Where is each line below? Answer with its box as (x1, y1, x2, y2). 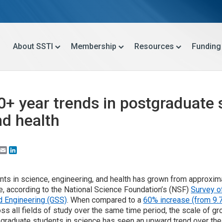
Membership (71, 42, 116, 51)
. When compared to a (67, 195, 143, 205)
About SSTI (13, 42, 53, 51)
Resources (134, 42, 174, 51)
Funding (192, 42, 221, 51)
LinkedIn (17, 145, 47, 155)
